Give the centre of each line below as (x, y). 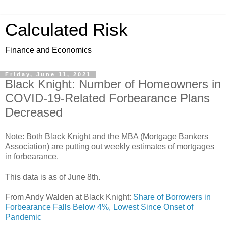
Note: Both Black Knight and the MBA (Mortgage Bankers (107, 136)
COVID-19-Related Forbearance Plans (107, 98)
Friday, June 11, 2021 (48, 74)
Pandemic (23, 217)
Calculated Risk (66, 30)
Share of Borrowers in (172, 197)
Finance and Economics (48, 50)
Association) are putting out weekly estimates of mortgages (110, 146)
